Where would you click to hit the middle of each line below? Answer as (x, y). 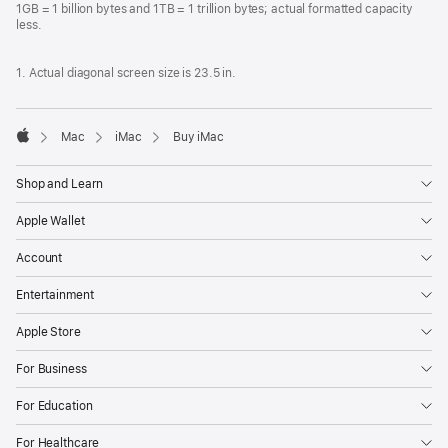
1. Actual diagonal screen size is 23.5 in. (126, 73)
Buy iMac (198, 137)
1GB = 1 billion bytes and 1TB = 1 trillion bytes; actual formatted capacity (215, 9)
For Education (54, 406)
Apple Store (48, 332)
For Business (51, 369)
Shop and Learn (60, 184)
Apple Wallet (50, 221)
